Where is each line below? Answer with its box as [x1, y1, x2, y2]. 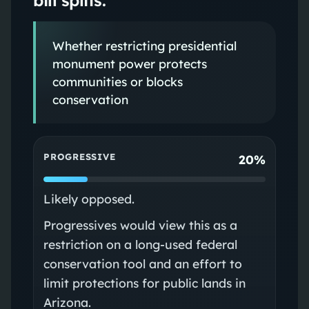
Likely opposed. [43, 190, 134, 206]
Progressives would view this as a [43, 217, 237, 232]
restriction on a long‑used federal [43, 236, 237, 252]
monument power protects [52, 55, 207, 71]
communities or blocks [52, 73, 183, 89]
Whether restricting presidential [52, 37, 237, 53]
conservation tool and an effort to [43, 255, 242, 271]
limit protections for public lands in [43, 275, 246, 290]
